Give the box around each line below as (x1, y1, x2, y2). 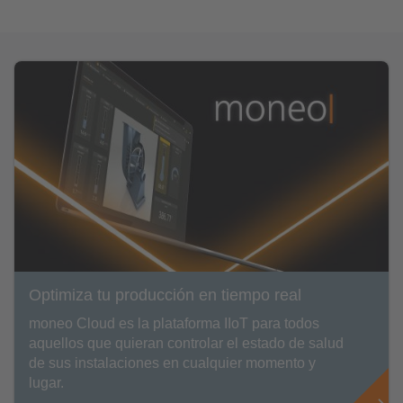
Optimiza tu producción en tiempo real (29, 285, 301, 304)
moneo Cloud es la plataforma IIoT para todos (29, 315, 319, 331)
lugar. (29, 374, 64, 390)
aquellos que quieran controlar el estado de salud (29, 335, 344, 351)
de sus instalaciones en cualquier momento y (29, 354, 316, 371)
